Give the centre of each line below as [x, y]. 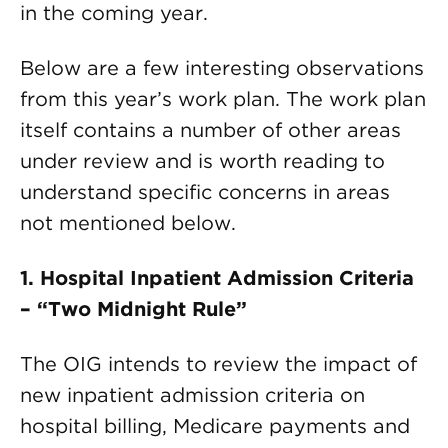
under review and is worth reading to [202, 161]
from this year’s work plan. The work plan [223, 99]
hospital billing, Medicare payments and [215, 426]
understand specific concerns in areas [205, 192]
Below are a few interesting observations [222, 68]
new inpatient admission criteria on [192, 395]
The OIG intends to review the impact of [218, 364]
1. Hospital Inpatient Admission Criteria [217, 278]
